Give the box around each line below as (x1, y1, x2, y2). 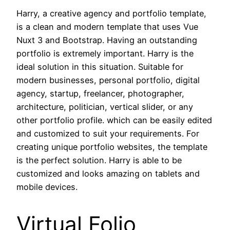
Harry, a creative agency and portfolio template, (16, 8, 206, 18)
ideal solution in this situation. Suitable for (16, 61, 183, 72)
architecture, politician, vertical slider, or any (16, 101, 193, 112)
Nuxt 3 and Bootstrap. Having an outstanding (16, 34, 197, 45)
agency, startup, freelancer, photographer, (16, 88, 184, 99)
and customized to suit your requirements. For (16, 128, 199, 139)
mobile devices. (16, 181, 78, 192)
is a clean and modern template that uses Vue (16, 21, 198, 32)
